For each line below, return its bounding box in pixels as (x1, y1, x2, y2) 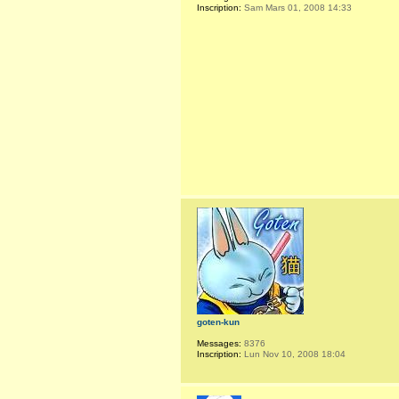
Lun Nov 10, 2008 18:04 (241, 349, 346, 360)
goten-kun (197, 317, 240, 328)
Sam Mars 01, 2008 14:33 (241, 2, 352, 12)
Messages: (197, 338, 241, 349)
